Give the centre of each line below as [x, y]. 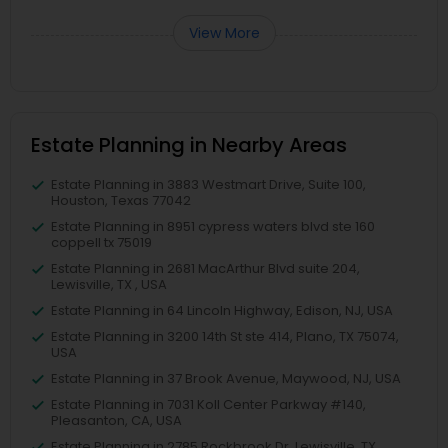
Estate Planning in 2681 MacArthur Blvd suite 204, [205, 268]
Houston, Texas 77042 [121, 200]
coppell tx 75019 [101, 242]
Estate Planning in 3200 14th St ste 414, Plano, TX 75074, [225, 336]
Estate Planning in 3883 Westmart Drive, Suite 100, [208, 184]
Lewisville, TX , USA [109, 284]
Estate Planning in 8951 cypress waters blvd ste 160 [213, 226]
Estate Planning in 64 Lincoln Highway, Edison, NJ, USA [222, 310]
